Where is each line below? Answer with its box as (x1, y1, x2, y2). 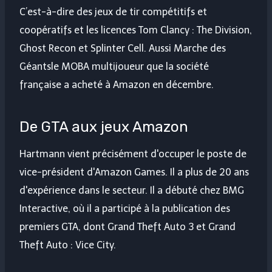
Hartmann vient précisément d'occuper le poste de (19, 148, 246, 160)
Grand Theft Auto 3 (107, 221, 194, 233)
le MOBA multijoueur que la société (51, 61, 209, 73)
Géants (19, 61, 51, 73)
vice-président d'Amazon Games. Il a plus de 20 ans (19, 166, 249, 178)
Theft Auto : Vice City (19, 239, 114, 251)
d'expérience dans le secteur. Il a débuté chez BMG (19, 185, 244, 197)
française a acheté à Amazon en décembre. (19, 79, 214, 91)
